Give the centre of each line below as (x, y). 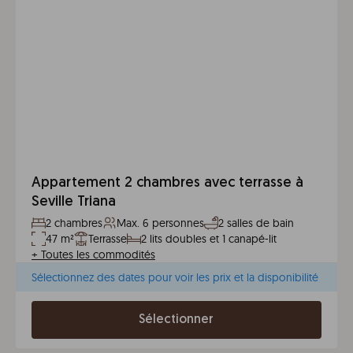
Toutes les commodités (98, 255)
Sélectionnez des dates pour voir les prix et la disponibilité (175, 277)
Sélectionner (176, 320)
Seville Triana (74, 202)
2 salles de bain (256, 223)
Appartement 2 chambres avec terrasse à (167, 183)
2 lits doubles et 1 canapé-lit (209, 239)
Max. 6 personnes (160, 223)
